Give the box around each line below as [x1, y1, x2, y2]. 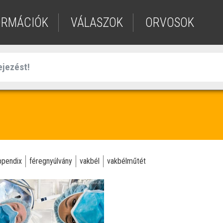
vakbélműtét [107, 156, 146, 166]
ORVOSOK [145, 15, 194, 30]
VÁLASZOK [71, 15, 123, 30]
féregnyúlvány [29, 156, 72, 166]
